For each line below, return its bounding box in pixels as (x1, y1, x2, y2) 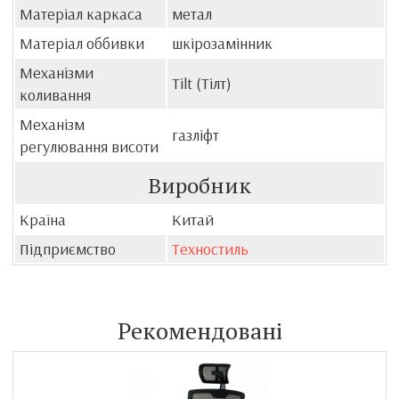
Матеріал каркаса (20, 3, 142, 24)
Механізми (20, 61, 94, 83)
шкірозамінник (172, 32, 273, 53)
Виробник (148, 170, 251, 199)
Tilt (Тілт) (172, 72, 232, 94)
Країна (20, 208, 66, 230)
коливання (20, 84, 91, 105)
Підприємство (20, 238, 116, 259)
